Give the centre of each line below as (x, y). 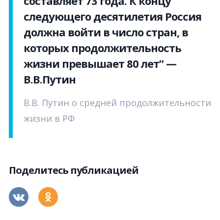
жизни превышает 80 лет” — (100, 64)
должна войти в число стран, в (106, 32)
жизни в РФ (49, 119)
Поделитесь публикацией (74, 170)
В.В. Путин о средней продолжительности (117, 103)
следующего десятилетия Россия (112, 16)
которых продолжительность (102, 48)
